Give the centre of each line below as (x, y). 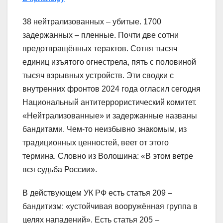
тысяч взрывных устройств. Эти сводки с (98, 75)
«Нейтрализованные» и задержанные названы (110, 115)
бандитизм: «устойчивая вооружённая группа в (110, 206)
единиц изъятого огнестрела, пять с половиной (109, 62)
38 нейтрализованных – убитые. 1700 (92, 21)
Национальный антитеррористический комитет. (110, 102)
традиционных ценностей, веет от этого (96, 142)
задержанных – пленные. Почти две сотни (101, 35)
